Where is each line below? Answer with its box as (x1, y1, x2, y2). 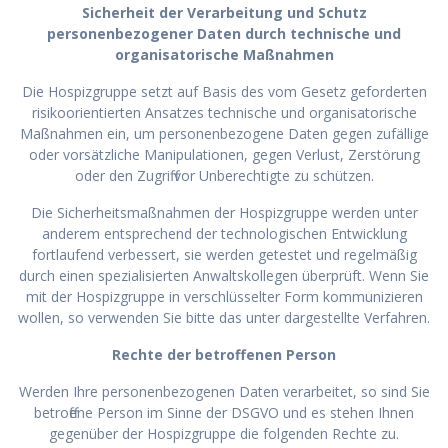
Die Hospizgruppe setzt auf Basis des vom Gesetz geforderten (21, 81, 427, 101)
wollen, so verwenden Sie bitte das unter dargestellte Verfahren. (18, 307, 430, 327)
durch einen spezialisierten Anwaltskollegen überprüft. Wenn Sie (19, 265, 429, 285)
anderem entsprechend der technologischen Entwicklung (41, 223, 407, 243)
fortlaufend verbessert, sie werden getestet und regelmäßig (31, 244, 417, 264)
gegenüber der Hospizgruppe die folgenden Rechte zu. (49, 423, 399, 443)
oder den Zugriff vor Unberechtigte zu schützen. (74, 165, 374, 185)
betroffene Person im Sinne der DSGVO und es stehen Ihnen (34, 402, 414, 422)
